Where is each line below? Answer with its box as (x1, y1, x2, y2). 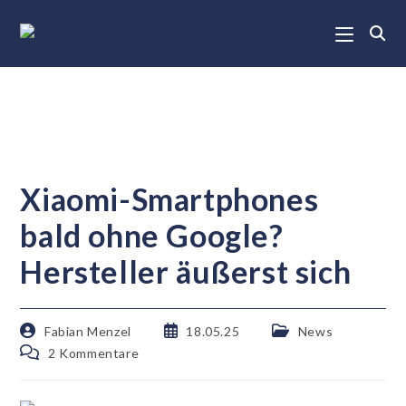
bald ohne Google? (20, 217, 284, 254)
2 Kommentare (48, 345, 140, 361)
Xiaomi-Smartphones (20, 180, 319, 217)
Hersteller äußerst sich (20, 253, 352, 290)
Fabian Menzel (44, 324, 131, 339)
